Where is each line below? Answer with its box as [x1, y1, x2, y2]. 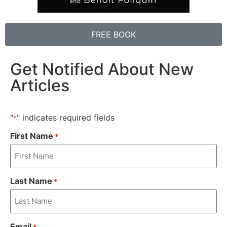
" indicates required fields [17, 112, 115, 123]
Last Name [10, 176, 52, 186]
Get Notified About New [10, 59, 194, 80]
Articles [10, 75, 69, 96]
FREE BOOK [91, 29, 136, 40]
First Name [10, 130, 53, 141]
